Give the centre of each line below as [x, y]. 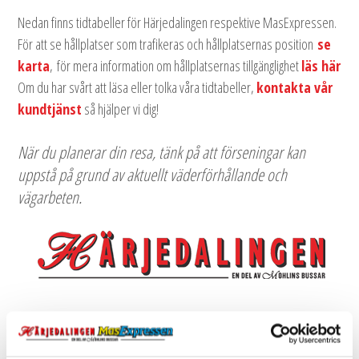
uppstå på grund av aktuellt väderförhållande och [152, 175]
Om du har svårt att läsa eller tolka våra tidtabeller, [137, 88]
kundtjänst [50, 109]
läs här [321, 66]
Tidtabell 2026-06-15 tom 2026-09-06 [153, 327]
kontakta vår [294, 88]
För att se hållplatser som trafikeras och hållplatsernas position [167, 44]
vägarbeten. [50, 198]
